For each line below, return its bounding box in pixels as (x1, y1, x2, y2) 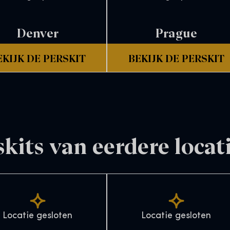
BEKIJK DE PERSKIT (128, 50, 224, 65)
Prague (155, 23, 197, 41)
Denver (16, 23, 59, 41)
